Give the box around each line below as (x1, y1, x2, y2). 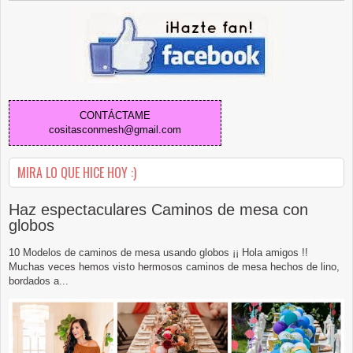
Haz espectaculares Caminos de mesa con (9, 200, 308, 218)
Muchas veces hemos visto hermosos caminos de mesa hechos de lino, (9, 260, 340, 273)
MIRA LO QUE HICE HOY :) (17, 162, 136, 182)
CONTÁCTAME (80, 109, 150, 121)
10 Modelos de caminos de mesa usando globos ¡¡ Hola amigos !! (9, 246, 308, 258)
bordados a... (9, 274, 69, 287)
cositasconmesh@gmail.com (49, 123, 181, 136)
